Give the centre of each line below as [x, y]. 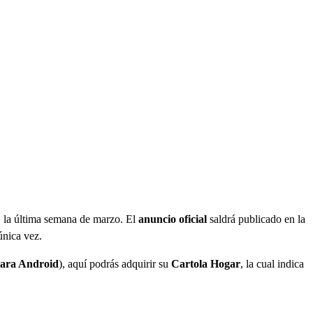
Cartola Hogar [206, 264]
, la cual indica [272, 264]
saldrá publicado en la [256, 219]
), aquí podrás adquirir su [115, 264]
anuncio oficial [173, 219]
